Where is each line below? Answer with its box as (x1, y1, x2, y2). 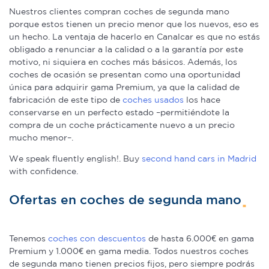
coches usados (122, 94, 184, 104)
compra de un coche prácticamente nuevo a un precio (9, 119, 235, 130)
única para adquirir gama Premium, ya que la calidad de (9, 82, 240, 92)
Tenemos (9, 233, 48, 243)
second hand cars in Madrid (142, 153, 256, 163)
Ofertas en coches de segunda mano (9, 192, 241, 207)
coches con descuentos (48, 233, 146, 243)
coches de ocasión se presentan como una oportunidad (9, 69, 240, 79)
